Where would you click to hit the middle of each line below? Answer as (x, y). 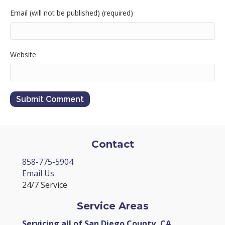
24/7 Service (45, 185)
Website (23, 55)
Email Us (38, 174)
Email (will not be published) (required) (72, 13)
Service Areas (113, 206)
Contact (113, 144)
